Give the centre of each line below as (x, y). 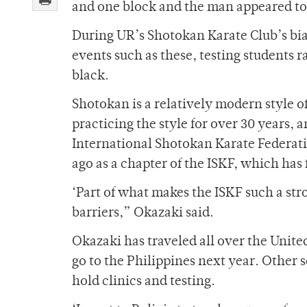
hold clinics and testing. (144, 282)
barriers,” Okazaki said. (143, 214)
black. (90, 77)
